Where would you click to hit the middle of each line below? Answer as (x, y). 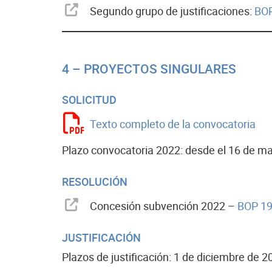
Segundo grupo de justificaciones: (172, 11)
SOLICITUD (89, 100)
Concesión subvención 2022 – (164, 206)
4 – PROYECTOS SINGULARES (149, 69)
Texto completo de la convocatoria (173, 124)
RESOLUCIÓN (95, 182)
